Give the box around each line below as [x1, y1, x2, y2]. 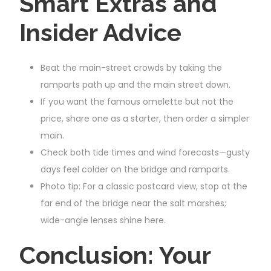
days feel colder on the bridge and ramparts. [41, 163, 230, 175]
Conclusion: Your [19, 240, 211, 269]
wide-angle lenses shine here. [41, 214, 166, 226]
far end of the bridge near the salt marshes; [41, 197, 226, 209]
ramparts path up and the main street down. [41, 78, 230, 91]
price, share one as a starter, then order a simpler [41, 112, 249, 125]
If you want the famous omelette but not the [41, 95, 233, 108]
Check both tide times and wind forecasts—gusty [41, 146, 250, 158]
